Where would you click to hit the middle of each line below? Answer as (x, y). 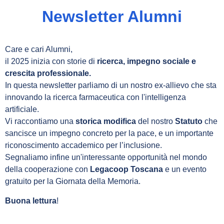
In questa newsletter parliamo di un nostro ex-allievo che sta (111, 85)
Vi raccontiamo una (40, 121)
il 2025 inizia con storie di (51, 61)
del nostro (155, 121)
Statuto (188, 121)
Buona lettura (31, 201)
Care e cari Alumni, (39, 49)
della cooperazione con (47, 169)
